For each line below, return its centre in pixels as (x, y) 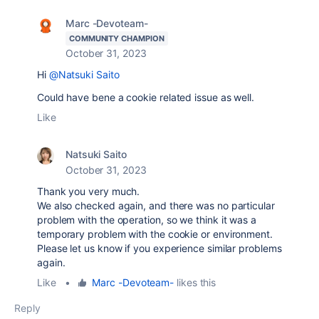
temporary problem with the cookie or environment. (155, 234)
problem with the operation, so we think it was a (147, 220)
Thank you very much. (89, 192)
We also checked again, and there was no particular (156, 206)
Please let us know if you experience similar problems (159, 249)
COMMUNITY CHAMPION (117, 39)
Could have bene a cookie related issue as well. (146, 98)
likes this (195, 283)
